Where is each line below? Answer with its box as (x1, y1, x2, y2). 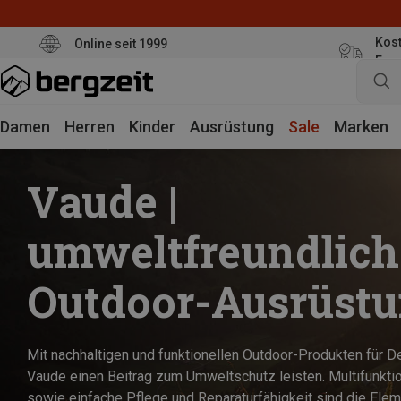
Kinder (129, 117, 175, 136)
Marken (334, 117, 388, 136)
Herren (64, 117, 115, 136)
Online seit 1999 (73, 36, 167, 51)
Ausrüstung (190, 117, 274, 136)
